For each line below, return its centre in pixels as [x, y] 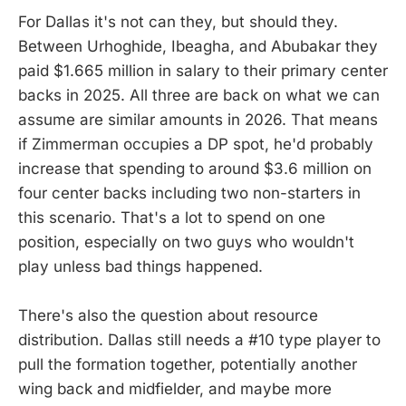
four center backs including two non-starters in [189, 193]
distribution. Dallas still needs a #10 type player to [199, 339]
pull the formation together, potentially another [188, 364]
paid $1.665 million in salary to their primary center [203, 70]
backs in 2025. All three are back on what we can [199, 95]
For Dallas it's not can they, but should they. [178, 21]
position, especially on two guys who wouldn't [186, 242]
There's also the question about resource [168, 315]
